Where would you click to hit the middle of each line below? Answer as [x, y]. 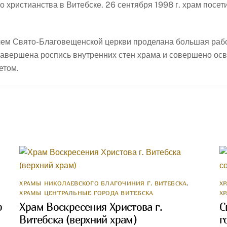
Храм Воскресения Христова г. [91, 207]
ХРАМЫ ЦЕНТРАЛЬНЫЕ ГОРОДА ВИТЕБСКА [86, 193]
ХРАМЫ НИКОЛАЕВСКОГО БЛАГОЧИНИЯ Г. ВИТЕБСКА [103, 183]
